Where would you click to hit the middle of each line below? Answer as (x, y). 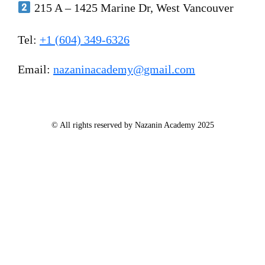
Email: (35, 69)
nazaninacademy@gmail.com (124, 69)
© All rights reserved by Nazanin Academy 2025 (132, 125)
